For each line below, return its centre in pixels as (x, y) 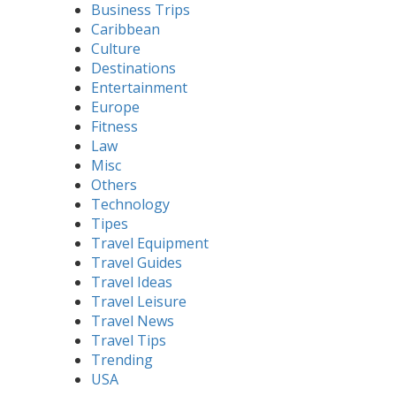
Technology (130, 204)
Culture (116, 48)
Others (114, 184)
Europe (115, 107)
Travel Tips (129, 340)
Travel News (133, 320)
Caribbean (126, 29)
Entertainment (139, 87)
